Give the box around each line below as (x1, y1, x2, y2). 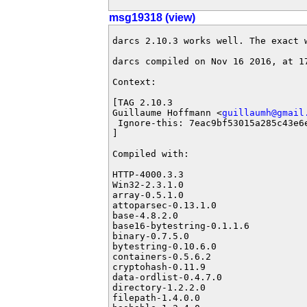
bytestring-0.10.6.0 (112, 241, 217, 251)
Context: (112, 77, 156, 87)
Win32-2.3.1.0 (112, 180, 184, 190)
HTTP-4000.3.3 (112, 169, 184, 180)
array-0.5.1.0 (112, 190, 184, 200)
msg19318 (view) (109, 12, 195, 23)
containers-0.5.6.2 (112, 251, 211, 262)
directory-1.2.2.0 (112, 282, 206, 293)
